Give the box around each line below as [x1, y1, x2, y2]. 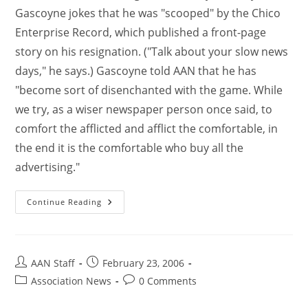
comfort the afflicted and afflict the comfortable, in [15, 121, 278, 137]
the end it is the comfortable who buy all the [15, 140, 244, 156]
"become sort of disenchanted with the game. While [15, 82, 283, 98]
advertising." [15, 159, 80, 175]
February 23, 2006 [102, 256, 185, 270]
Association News [31, 274, 112, 288]
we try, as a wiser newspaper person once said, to [15, 102, 273, 118]
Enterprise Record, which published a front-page [15, 25, 267, 41]
